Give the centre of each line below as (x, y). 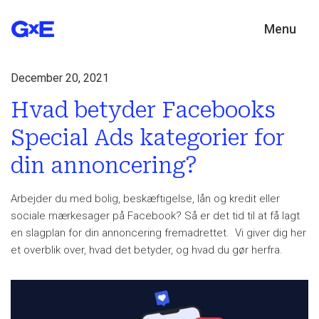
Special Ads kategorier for (148, 137)
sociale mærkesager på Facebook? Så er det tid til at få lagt (155, 215)
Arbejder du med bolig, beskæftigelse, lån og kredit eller (145, 198)
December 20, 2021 (60, 78)
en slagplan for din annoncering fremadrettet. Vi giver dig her (158, 232)
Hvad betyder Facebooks (143, 110)
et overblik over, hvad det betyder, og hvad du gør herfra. (147, 250)
